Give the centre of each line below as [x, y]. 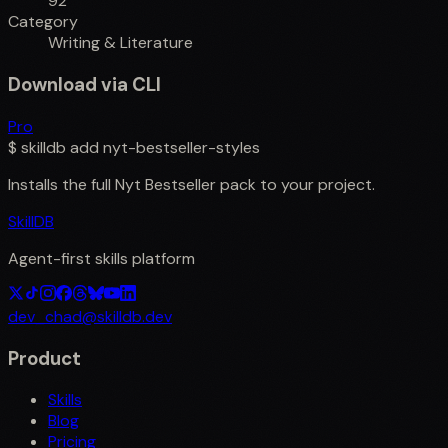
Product [44, 358]
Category [43, 22]
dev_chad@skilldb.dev [90, 316]
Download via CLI [84, 85]
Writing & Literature [120, 43]
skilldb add [60, 147]
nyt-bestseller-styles [181, 147]
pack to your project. [295, 184]
